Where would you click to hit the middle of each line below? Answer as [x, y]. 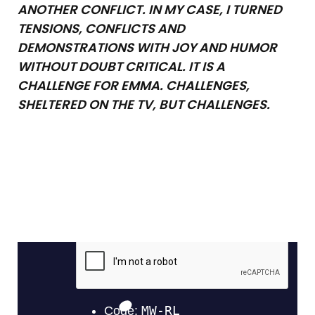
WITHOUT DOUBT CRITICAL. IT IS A [121, 67]
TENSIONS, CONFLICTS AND [101, 29]
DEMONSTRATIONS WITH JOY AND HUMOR [147, 48]
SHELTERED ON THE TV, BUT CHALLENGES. [144, 105]
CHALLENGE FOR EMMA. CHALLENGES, [134, 86]
